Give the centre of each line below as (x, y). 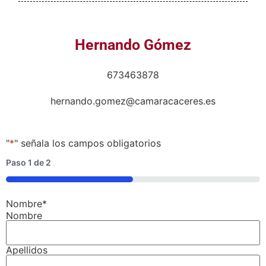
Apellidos (27, 250)
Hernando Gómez (133, 45)
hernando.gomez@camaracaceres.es (133, 101)
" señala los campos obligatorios (88, 143)
